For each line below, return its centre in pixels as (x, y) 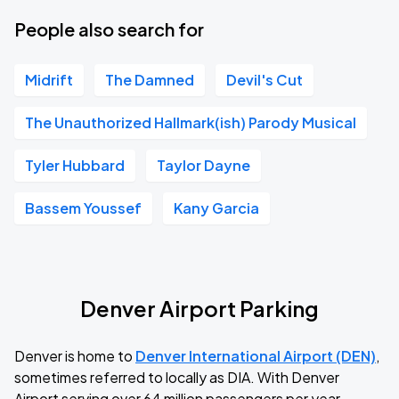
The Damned (150, 80)
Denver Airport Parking (199, 308)
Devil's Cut (265, 80)
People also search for (109, 29)
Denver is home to (75, 356)
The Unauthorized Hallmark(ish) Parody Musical (191, 122)
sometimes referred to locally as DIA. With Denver (177, 377)
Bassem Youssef (83, 208)
